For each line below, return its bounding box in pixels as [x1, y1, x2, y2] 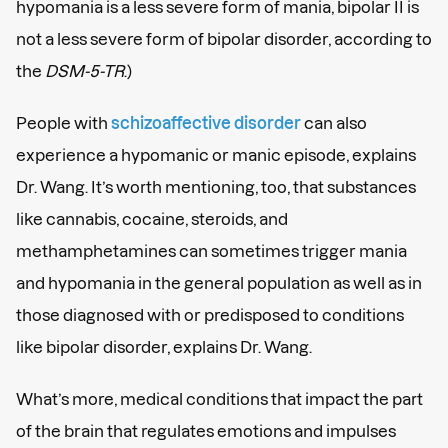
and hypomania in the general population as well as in [16, 273, 422, 292]
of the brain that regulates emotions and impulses [16, 421, 396, 440]
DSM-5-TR [45, 61, 124, 80]
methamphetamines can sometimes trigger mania [16, 241, 407, 260]
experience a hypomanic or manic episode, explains [16, 145, 416, 164]
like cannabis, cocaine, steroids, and [16, 209, 288, 228]
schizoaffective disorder [111, 113, 301, 132]
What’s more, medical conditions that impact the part [16, 389, 423, 408]
